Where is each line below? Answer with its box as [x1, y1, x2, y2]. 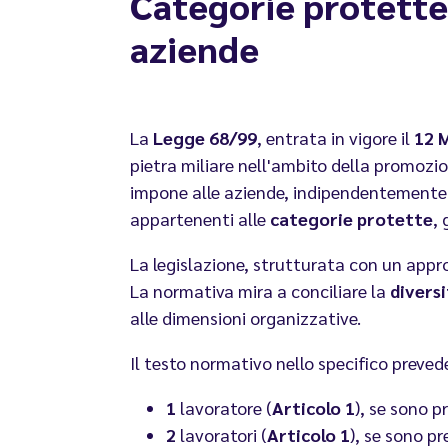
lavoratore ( [176, 396, 272, 420]
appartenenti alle [130, 207, 270, 231]
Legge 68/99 [149, 126, 257, 150]
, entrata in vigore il [257, 126, 414, 150]
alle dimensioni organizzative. [130, 306, 361, 330]
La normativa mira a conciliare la [130, 279, 390, 303]
